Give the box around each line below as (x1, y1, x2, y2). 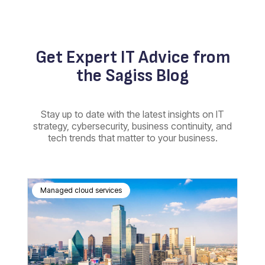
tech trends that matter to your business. (47, 131, 218, 144)
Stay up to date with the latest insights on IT (41, 108, 224, 120)
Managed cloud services (40, 185, 122, 195)
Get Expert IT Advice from (35, 47, 230, 68)
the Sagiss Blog (76, 65, 189, 86)
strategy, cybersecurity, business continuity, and (33, 119, 232, 132)
